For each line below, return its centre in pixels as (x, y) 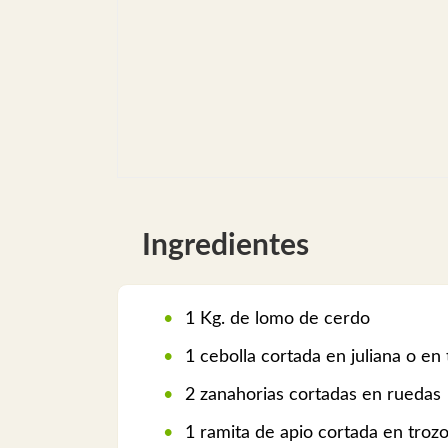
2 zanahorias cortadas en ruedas (310, 394)
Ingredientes (225, 245)
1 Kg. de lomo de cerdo (275, 318)
